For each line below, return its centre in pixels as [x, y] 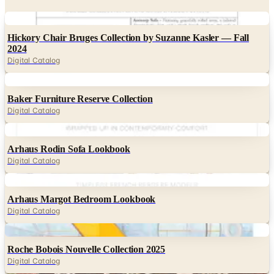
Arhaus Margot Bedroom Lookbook [82, 199]
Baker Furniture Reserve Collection [80, 98]
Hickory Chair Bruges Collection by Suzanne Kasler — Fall [128, 37]
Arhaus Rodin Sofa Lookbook [69, 149]
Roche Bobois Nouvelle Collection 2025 [87, 249]
